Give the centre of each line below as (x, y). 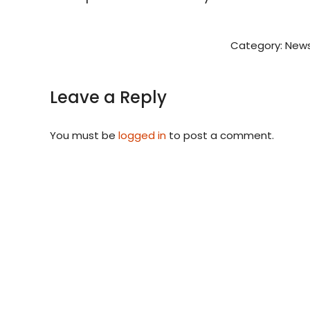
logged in (142, 135)
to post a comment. (220, 135)
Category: (258, 45)
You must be (84, 135)
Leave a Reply (108, 97)
